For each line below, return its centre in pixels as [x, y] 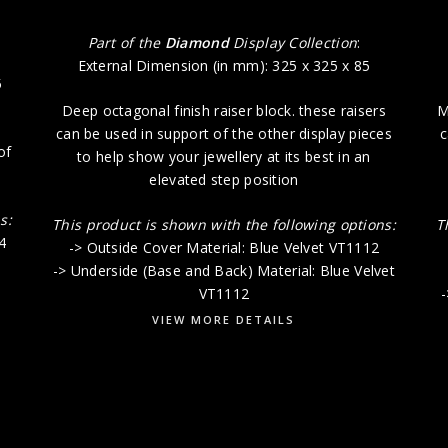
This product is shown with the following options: [224, 224]
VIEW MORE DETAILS [224, 319]
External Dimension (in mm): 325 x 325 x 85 [224, 65]
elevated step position [224, 179]
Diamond [199, 42]
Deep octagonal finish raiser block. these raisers [224, 110]
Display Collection [295, 42]
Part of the [126, 42]
